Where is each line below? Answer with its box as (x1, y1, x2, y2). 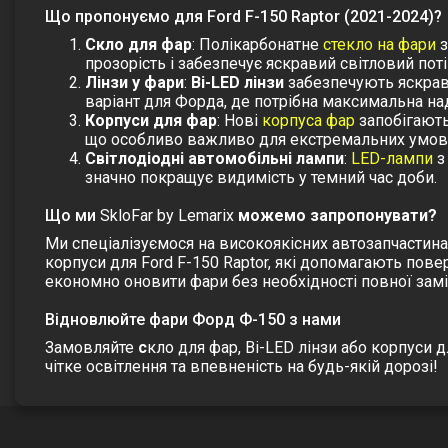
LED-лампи (351, 149, 433, 168)
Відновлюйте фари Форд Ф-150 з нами (45, 310, 341, 329)
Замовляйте (45, 338, 138, 357)
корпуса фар (262, 111, 355, 130)
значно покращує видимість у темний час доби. (85, 168, 441, 187)
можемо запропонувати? (238, 206, 437, 225)
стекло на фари (323, 35, 436, 54)
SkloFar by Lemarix (100, 206, 238, 225)
